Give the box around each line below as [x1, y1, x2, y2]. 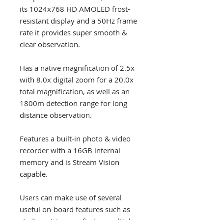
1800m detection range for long [20, 98, 127, 108]
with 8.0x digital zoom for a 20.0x [20, 75, 134, 84]
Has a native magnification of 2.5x [20, 63, 135, 73]
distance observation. [20, 110, 92, 120]
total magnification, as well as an [20, 86, 130, 96]
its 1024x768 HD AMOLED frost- [20, 4, 130, 14]
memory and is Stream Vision [20, 157, 119, 167]
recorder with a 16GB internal [20, 145, 120, 155]
